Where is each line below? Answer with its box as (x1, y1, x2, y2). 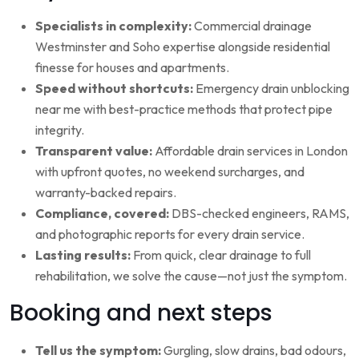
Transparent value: (35, 142, 152, 159)
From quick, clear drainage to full (131, 246, 311, 263)
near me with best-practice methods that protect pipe (35, 100, 333, 117)
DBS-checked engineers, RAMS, (169, 204, 349, 221)
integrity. (35, 121, 84, 138)
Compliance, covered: (35, 204, 169, 221)
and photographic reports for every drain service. (35, 225, 305, 242)
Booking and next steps (10, 296, 272, 329)
